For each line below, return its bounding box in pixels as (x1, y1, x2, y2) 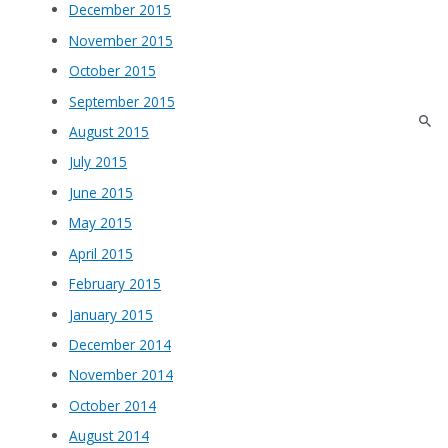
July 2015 (69, 152, 128, 172)
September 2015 (69, 91, 176, 111)
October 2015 (69, 61, 157, 81)
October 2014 (69, 395, 157, 415)
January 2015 (69, 304, 154, 324)
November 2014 (69, 365, 174, 385)
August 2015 (69, 122, 150, 142)
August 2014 (69, 426, 150, 446)
